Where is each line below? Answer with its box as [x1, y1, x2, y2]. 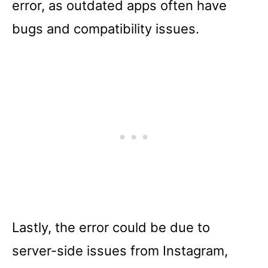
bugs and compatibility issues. [12, 20, 199, 36]
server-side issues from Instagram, [12, 242, 228, 258]
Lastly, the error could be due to [12, 219, 210, 235]
